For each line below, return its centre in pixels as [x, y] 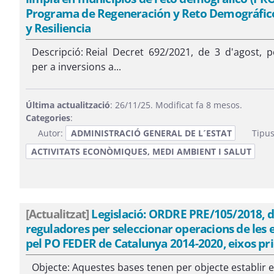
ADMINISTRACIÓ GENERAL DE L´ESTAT [151, 133]
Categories [48, 118]
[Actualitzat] [57, 214]
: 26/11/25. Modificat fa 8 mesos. [176, 105]
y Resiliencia [58, 28]
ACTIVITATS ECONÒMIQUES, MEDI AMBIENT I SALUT [141, 151]
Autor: [51, 133]
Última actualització [68, 105]
